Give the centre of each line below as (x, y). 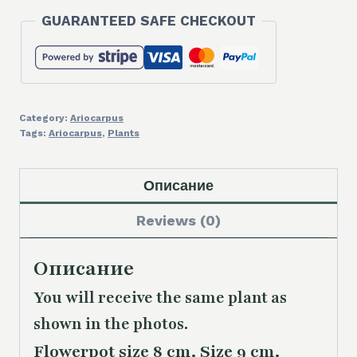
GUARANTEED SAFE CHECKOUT (149, 21)
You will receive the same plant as (160, 298)
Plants (124, 133)
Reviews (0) (178, 221)
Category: (45, 118)
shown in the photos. (112, 325)
